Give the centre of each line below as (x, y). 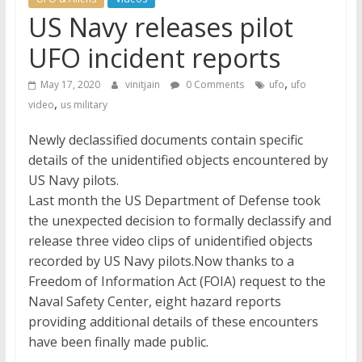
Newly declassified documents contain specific (165, 140)
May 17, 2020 (70, 85)
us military (84, 105)
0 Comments (213, 85)
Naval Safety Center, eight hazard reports (154, 302)
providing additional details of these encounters (173, 322)
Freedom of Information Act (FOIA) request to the (177, 282)
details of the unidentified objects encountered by (178, 160)
